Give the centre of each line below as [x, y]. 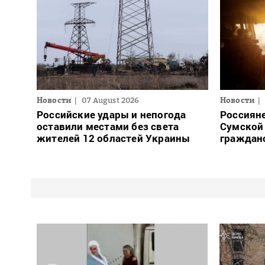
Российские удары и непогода [112, 114]
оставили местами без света [108, 126]
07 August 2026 [111, 100]
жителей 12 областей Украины [114, 138]
